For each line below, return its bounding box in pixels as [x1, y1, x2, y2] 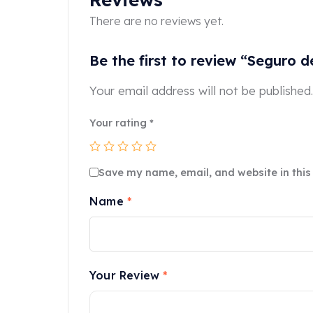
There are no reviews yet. [89, 13, 224, 28]
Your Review [89, 268, 163, 282]
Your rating [89, 116, 150, 129]
